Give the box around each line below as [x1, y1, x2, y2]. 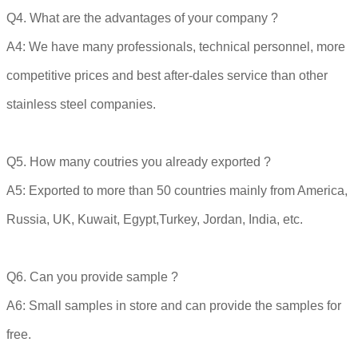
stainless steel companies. [6, 97, 156, 111]
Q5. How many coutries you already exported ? [6, 154, 271, 169]
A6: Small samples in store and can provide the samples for [6, 298, 341, 312]
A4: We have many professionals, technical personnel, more [6, 39, 345, 54]
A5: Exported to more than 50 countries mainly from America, [6, 183, 348, 197]
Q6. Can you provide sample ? [6, 269, 178, 284]
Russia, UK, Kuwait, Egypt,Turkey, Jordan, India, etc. [6, 212, 303, 226]
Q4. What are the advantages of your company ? [6, 10, 278, 25]
